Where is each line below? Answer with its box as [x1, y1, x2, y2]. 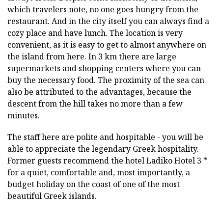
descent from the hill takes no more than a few [7, 98, 183, 110]
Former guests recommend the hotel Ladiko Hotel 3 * [7, 155, 207, 166]
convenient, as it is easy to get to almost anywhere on [7, 39, 206, 51]
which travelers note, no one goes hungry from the [7, 4, 198, 15]
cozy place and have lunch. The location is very [7, 27, 183, 39]
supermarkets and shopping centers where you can [7, 63, 201, 74]
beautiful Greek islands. [7, 191, 97, 202]
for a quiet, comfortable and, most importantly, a [7, 167, 190, 178]
